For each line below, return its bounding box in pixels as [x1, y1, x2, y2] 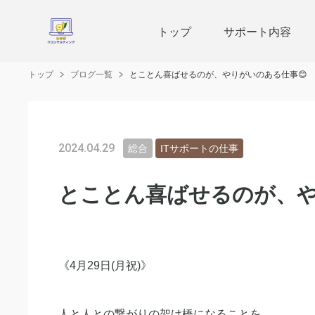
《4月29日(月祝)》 [58, 259, 152, 271]
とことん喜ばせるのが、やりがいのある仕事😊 [129, 70, 307, 79]
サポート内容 [224, 22, 292, 39]
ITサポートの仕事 [160, 142, 238, 154]
